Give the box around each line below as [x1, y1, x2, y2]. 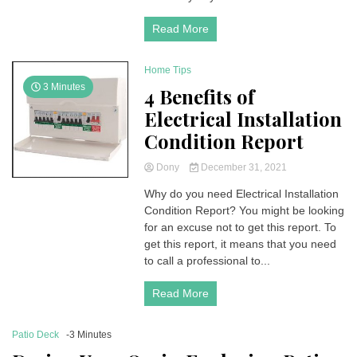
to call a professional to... [144, 254, 271, 267]
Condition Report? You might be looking [144, 204, 345, 217]
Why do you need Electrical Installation [144, 187, 339, 200]
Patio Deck [12, 329, 59, 340]
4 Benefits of [144, 84, 255, 109]
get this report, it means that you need [144, 237, 337, 250]
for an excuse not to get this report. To [144, 221, 337, 233]
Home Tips [144, 65, 192, 76]
